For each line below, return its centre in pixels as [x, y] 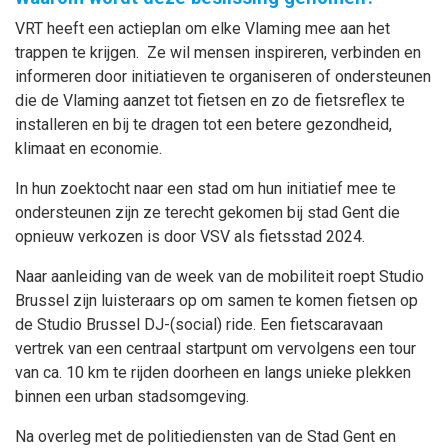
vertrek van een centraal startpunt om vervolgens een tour [215, 348]
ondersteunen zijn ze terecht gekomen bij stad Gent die [207, 212]
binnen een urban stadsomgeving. [132, 396]
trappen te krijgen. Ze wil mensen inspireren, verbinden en [218, 52]
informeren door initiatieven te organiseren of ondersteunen [223, 76]
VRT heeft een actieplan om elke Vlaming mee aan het [202, 28]
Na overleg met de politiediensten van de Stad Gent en [205, 436]
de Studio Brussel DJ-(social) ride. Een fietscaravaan [199, 324]
